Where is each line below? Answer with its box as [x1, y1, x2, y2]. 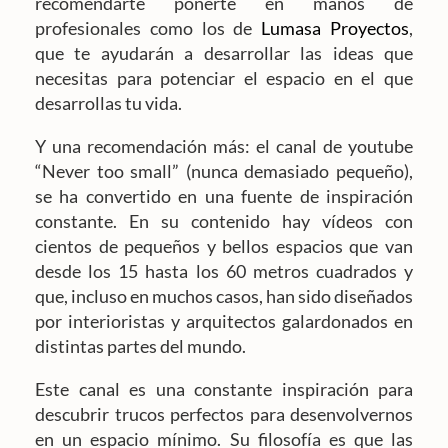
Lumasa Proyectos [261, 16, 410, 39]
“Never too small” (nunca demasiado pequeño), [35, 159, 413, 182]
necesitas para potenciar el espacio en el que [35, 66, 413, 89]
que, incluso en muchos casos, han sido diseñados [35, 284, 413, 307]
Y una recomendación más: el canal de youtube [35, 134, 413, 157]
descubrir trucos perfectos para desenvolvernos [35, 402, 413, 425]
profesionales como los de [35, 16, 262, 39]
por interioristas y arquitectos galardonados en [35, 309, 413, 332]
